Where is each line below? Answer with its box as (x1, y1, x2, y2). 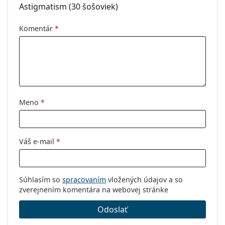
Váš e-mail (19, 137, 56, 147)
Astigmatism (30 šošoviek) (19, 1, 118, 13)
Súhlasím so (19, 175, 62, 185)
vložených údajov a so (106, 175, 183, 185)
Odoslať (97, 204, 128, 215)
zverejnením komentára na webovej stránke (19, 185, 168, 195)
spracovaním (62, 175, 106, 185)
